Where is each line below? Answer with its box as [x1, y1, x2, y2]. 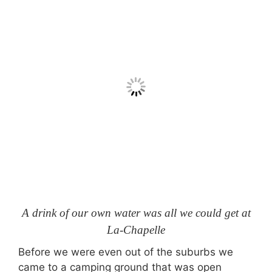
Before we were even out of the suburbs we [18, 246, 233, 258]
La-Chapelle [107, 223, 165, 236]
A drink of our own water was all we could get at [21, 206, 251, 219]
